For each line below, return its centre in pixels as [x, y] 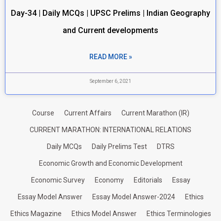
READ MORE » [110, 57]
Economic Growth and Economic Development [110, 163]
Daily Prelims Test [119, 147]
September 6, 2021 [110, 81]
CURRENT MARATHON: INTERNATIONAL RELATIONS [110, 130]
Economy [109, 180]
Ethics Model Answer [104, 214]
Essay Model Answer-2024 [133, 197]
